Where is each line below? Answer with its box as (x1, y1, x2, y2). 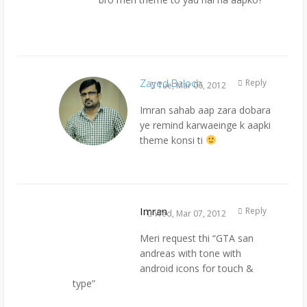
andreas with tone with (140, 246, 241, 260)
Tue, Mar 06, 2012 (156, 79, 226, 91)
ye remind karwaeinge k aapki (140, 118, 271, 132)
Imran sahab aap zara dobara (140, 103, 271, 116)
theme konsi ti (140, 133, 206, 147)
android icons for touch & (140, 261, 254, 275)
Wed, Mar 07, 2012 (152, 207, 226, 219)
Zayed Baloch (140, 75, 202, 90)
